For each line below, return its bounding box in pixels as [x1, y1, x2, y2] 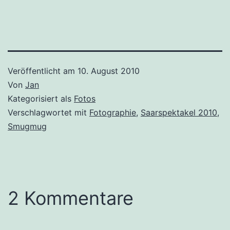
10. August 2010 [78, 65, 140, 76]
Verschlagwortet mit [8, 107, 89, 118]
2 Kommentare [8, 186, 133, 209]
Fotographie [89, 107, 136, 118]
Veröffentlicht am [8, 65, 78, 76]
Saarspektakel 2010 [141, 107, 217, 118]
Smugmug [8, 121, 47, 131]
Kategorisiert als [8, 93, 74, 104]
